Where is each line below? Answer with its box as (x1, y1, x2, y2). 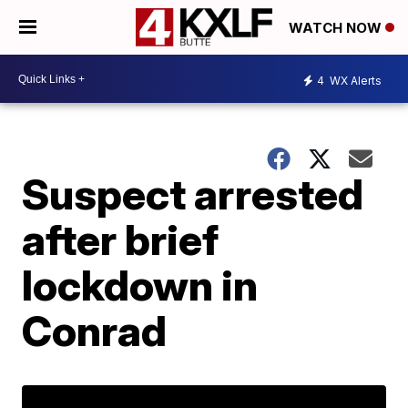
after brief (22, 214, 219, 265)
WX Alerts (327, 73, 382, 87)
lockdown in (22, 260, 259, 311)
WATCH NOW (289, 19, 385, 37)
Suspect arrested (22, 168, 364, 219)
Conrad (22, 305, 168, 356)
